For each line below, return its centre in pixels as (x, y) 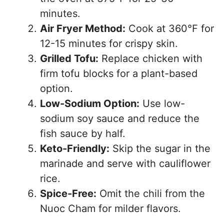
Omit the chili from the (151, 194)
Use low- (162, 104)
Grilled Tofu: (69, 59)
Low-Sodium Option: (90, 104)
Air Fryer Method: (83, 29)
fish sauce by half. (83, 134)
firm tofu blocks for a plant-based (119, 74)
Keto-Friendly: (75, 149)
